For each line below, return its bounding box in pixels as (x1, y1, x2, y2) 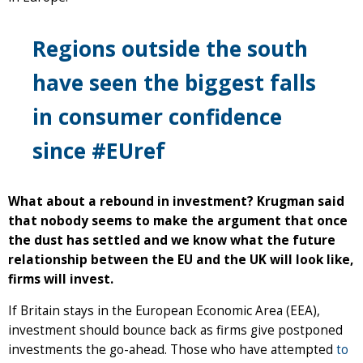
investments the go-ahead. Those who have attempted (8, 340, 336, 358)
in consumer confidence (32, 101, 282, 131)
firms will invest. (8, 270, 113, 288)
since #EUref (32, 135, 165, 165)
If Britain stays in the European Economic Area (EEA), (8, 301, 320, 319)
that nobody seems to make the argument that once (8, 211, 348, 229)
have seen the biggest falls (32, 67, 316, 97)
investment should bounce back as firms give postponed (8, 321, 343, 339)
